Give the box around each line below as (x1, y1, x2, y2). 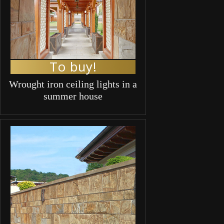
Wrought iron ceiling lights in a (9, 78, 137, 89)
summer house (43, 90, 102, 101)
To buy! (49, 57, 97, 75)
